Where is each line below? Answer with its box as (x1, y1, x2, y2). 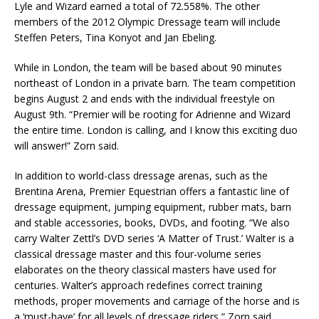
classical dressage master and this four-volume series (14, 247, 261, 261)
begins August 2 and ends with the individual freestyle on (14, 92, 275, 106)
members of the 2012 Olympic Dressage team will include (14, 15, 281, 29)
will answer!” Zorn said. (14, 139, 119, 153)
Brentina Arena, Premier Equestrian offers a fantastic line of (14, 184, 289, 199)
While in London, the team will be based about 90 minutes (14, 61, 282, 75)
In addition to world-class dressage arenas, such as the (14, 169, 268, 183)
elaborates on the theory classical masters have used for (14, 263, 276, 277)
